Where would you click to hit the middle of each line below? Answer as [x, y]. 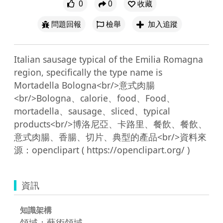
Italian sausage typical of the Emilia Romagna [109, 59]
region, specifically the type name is [88, 72]
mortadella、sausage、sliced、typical [92, 111]
